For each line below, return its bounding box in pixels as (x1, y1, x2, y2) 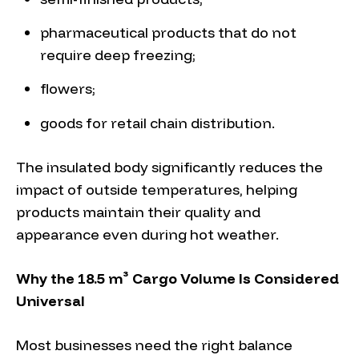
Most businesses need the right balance (16, 335, 292, 354)
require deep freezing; (40, 45, 196, 64)
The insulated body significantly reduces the (16, 157, 323, 176)
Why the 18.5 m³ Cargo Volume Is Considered (16, 268, 339, 288)
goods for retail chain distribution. (40, 113, 275, 132)
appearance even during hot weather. (16, 224, 279, 244)
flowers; (40, 79, 95, 99)
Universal (16, 291, 85, 310)
